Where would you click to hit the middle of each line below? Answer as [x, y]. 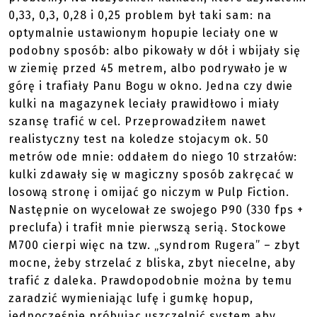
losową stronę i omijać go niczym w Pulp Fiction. [149, 192]
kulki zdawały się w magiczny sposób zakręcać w [151, 174]
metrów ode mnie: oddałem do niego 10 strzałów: [153, 157]
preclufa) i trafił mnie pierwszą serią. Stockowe [148, 227]
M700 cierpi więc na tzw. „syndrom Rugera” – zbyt [154, 245]
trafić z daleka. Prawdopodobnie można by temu [150, 281]
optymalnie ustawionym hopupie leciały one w [143, 33]
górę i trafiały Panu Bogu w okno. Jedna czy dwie [151, 86]
